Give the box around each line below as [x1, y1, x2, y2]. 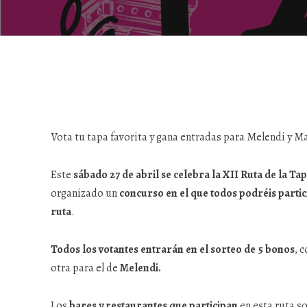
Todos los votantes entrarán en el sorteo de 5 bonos [51, 242, 295, 257]
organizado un [51, 186, 119, 201]
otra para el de [51, 260, 120, 275]
